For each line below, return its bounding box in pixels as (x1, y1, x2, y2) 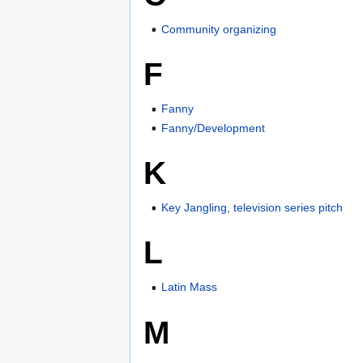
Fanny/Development (161, 121, 266, 135)
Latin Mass (161, 280, 218, 294)
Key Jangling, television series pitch (161, 201, 344, 215)
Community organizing (161, 22, 277, 36)
